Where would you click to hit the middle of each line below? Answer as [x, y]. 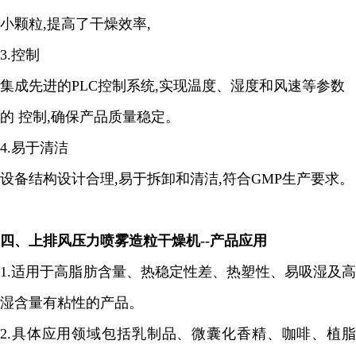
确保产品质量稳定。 [115, 117]
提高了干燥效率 [97, 24]
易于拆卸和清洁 [168, 179]
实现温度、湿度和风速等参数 [252, 86]
